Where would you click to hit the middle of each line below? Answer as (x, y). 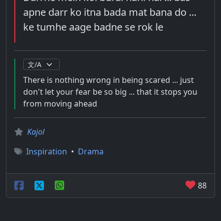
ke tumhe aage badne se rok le (93, 27)
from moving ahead (60, 104)
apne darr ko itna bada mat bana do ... (110, 12)
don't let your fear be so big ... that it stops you (110, 92)
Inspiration (47, 151)
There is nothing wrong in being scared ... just (109, 80)
